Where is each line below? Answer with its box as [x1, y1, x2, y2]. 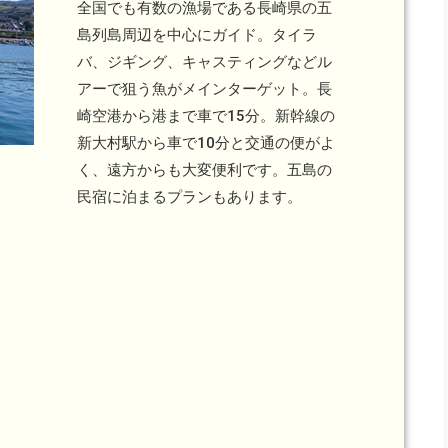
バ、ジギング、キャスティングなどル [77, 52, 332, 71]
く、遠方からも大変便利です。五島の [77, 160, 332, 179]
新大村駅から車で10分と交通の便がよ [77, 133, 335, 152]
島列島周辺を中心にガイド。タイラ [77, 25, 317, 44]
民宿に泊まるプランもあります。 [77, 187, 302, 206]
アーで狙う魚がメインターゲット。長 [77, 79, 332, 98]
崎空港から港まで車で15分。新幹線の [77, 106, 335, 125]
